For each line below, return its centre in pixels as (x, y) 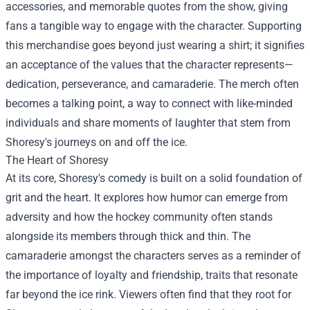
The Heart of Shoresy (57, 160)
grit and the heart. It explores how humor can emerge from (147, 198)
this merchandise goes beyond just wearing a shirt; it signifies (155, 45)
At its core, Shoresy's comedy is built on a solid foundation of (154, 178)
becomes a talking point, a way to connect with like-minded (149, 103)
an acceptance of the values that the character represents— (149, 65)
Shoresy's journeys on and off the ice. (97, 142)
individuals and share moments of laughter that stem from (148, 123)
